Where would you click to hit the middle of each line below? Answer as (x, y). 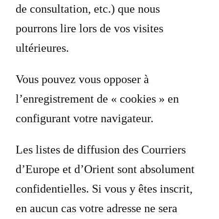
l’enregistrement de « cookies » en (97, 99)
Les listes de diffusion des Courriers (101, 150)
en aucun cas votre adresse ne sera (97, 208)
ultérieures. (42, 48)
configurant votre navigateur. (85, 119)
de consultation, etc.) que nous (88, 9)
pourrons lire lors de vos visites (89, 29)
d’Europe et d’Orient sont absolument (105, 169)
